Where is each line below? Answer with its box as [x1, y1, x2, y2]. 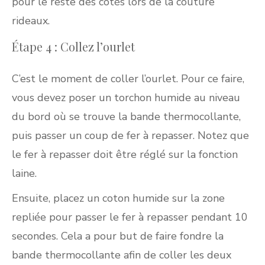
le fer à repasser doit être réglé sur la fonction [12, 147, 238, 162]
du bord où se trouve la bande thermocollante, [12, 109, 241, 124]
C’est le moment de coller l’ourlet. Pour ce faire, [12, 72, 244, 86]
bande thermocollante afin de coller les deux [12, 248, 231, 263]
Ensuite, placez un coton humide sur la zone [12, 191, 225, 206]
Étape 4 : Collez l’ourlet [12, 38, 135, 55]
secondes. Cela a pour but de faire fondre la [12, 229, 224, 244]
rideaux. [12, 14, 50, 28]
